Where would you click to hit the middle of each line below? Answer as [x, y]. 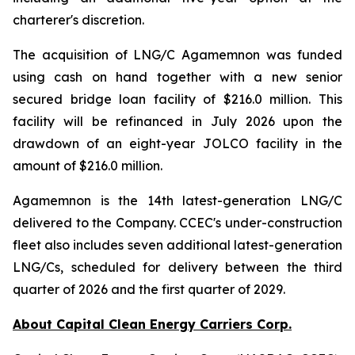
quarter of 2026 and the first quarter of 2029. [149, 289]
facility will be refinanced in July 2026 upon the [177, 121]
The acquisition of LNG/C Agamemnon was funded [177, 55]
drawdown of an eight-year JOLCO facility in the [177, 143]
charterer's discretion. [78, 20]
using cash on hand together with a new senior [177, 77]
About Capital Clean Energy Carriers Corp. [152, 324]
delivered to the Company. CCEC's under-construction [177, 223]
